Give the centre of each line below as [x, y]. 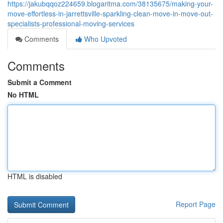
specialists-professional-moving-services [71, 23]
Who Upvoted [105, 39]
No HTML [23, 95]
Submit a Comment [40, 82]
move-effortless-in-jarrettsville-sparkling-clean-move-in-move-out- [110, 13]
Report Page [196, 204]
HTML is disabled [35, 176]
